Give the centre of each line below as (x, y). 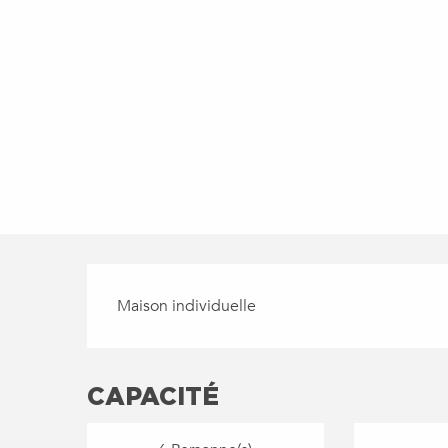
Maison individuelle (187, 306)
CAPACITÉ (153, 396)
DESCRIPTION (191, 284)
